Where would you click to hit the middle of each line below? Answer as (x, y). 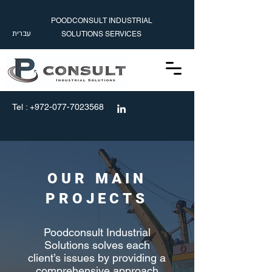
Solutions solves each (97, 245)
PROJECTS (97, 199)
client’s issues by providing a (97, 258)
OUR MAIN (97, 178)
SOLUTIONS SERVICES (101, 34)
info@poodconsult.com (56, 86)
